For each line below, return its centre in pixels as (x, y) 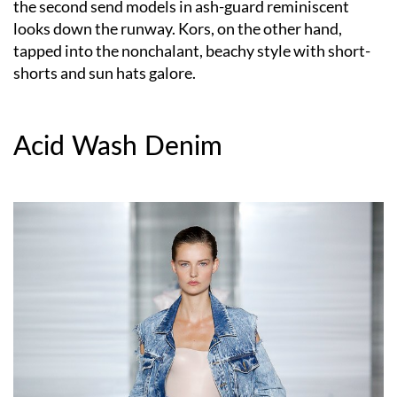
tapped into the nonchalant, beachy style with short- (192, 51)
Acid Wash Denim (118, 148)
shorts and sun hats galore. (105, 73)
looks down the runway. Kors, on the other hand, (178, 29)
